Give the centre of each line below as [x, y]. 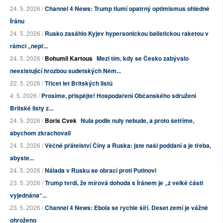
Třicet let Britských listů [79, 83]
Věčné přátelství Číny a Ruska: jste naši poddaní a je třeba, [128, 146]
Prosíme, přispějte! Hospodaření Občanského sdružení [119, 96]
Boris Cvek [61, 121]
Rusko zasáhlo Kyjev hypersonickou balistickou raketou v [127, 34]
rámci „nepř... [29, 46]
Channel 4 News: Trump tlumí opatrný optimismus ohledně [127, 9]
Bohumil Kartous [69, 58]
